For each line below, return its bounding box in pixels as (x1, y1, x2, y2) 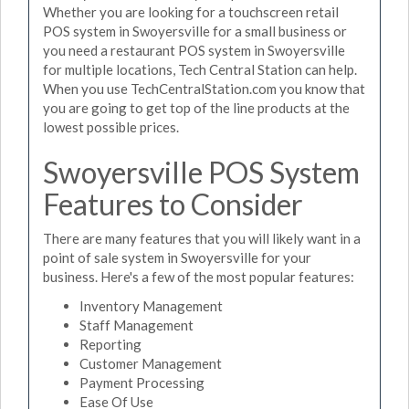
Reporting (79, 335, 142, 352)
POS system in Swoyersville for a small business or (43, 22, 347, 39)
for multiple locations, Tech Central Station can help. (43, 60, 357, 78)
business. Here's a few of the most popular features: (43, 268, 354, 285)
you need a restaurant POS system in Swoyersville (43, 41, 345, 58)
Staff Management (79, 316, 194, 333)
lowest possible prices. (43, 118, 179, 135)
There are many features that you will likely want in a (43, 230, 361, 246)
